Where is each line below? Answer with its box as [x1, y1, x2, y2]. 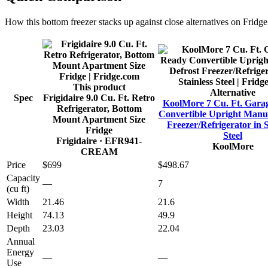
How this [5, 17, 42, 28]
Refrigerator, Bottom [56, 103, 142, 114]
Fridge [86, 125, 112, 136]
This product [72, 82, 126, 93]
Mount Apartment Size [53, 114, 145, 125]
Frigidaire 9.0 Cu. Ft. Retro [43, 93, 155, 103]
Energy [7, 247, 34, 258]
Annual [7, 236, 35, 247]
